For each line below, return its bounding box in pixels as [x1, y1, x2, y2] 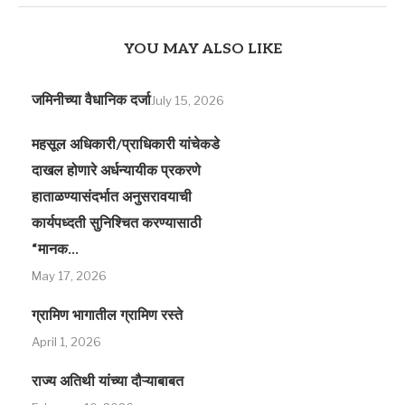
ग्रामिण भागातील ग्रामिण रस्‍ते [32, 306, 183, 325]
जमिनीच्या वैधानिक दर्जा [32, 91, 151, 109]
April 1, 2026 [32, 334, 101, 349]
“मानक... [32, 240, 79, 259]
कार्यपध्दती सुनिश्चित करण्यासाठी [32, 214, 202, 232]
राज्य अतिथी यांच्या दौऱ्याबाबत [32, 372, 184, 391]
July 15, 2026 [151, 92, 224, 108]
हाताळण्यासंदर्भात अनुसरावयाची [32, 188, 192, 206]
